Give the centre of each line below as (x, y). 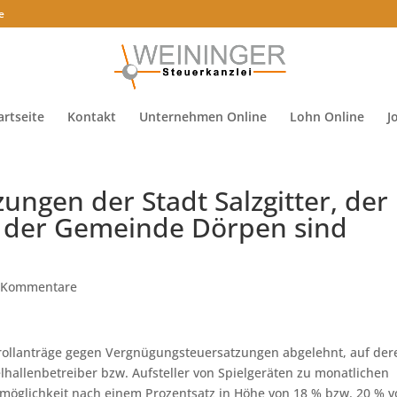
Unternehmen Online (202, 117)
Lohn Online (327, 117)
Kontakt (91, 117)
